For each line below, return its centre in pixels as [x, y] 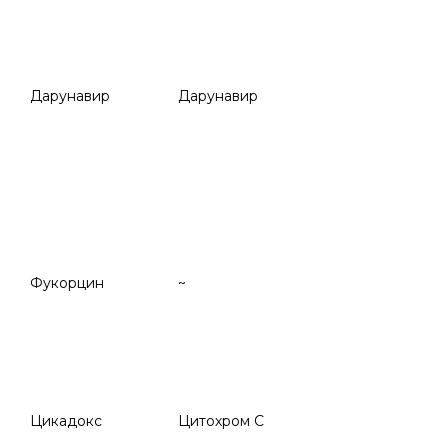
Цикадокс [66, 421]
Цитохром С [221, 421]
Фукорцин [67, 283]
